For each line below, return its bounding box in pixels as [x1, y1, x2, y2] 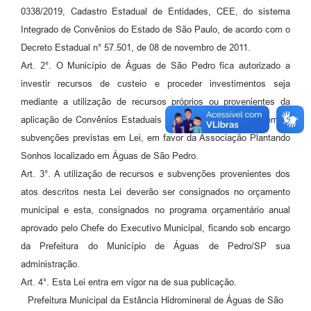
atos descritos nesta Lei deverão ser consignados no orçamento [21, 187, 290, 198]
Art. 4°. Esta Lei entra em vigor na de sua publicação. [21, 277, 237, 288]
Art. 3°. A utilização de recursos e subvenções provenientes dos [21, 169, 290, 180]
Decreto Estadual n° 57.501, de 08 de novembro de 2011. [21, 42, 251, 53]
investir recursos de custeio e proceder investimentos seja [21, 78, 290, 90]
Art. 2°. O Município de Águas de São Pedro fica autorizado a [21, 60, 290, 72]
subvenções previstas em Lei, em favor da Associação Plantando [21, 133, 290, 144]
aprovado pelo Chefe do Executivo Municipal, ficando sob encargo [21, 223, 290, 234]
